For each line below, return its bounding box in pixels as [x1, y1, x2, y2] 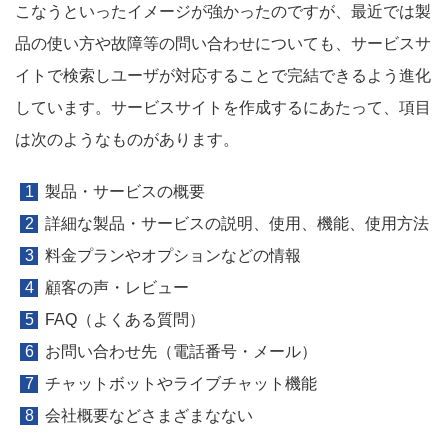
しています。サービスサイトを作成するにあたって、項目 [15, 99, 431, 116]
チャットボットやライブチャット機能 [45, 375, 317, 392]
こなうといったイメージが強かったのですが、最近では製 [15, 3, 431, 20]
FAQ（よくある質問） [45, 311, 205, 328]
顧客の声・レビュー [45, 279, 189, 296]
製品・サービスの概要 [45, 183, 205, 200]
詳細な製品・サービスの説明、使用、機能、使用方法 [45, 215, 429, 232]
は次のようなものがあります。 [15, 131, 239, 148]
